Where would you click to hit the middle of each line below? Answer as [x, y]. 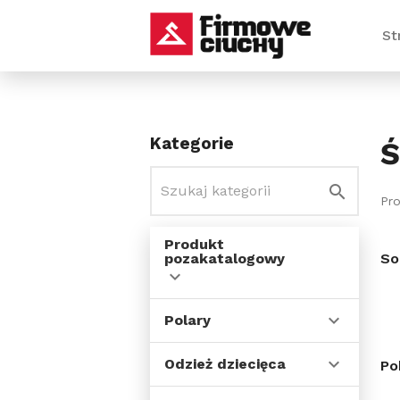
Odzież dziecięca [225, 364]
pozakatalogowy [225, 258]
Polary [187, 320]
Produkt [194, 244]
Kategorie [192, 144]
